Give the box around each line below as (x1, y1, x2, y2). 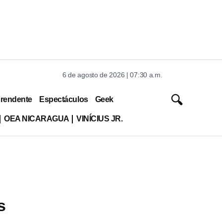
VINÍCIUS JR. (76, 114, 123, 123)
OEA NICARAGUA (3, 114, 69, 123)
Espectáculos (39, 95, 88, 104)
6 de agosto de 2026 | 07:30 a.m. (62, 71, 163, 79)
